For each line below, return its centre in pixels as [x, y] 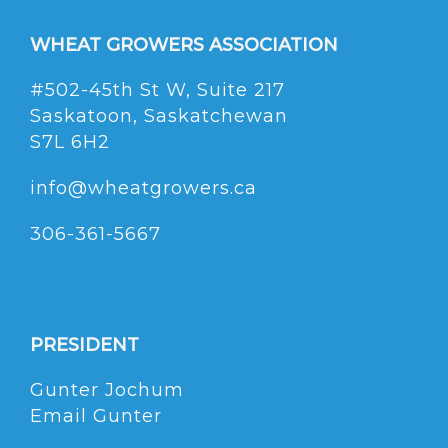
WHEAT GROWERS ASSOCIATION [184, 45]
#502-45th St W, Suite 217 [157, 90]
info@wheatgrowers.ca [143, 188]
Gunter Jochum [107, 390]
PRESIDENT [84, 345]
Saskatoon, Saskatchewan [159, 116]
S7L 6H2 [70, 142]
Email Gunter [96, 416]
